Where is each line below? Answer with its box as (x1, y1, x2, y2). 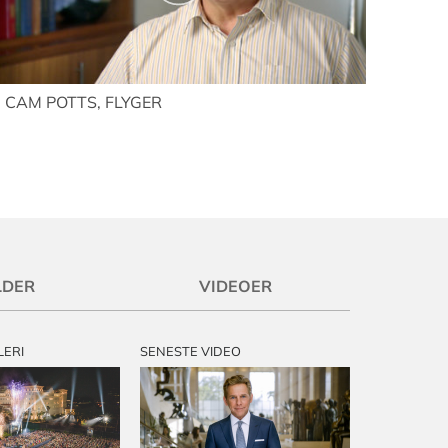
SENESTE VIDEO (140, 342, 242, 359)
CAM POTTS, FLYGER (4, 92, 162, 113)
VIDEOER (198, 276, 272, 297)
